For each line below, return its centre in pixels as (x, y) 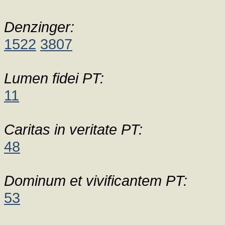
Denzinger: (39, 27)
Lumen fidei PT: (54, 78)
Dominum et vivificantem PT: (96, 181)
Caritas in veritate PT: (73, 129)
